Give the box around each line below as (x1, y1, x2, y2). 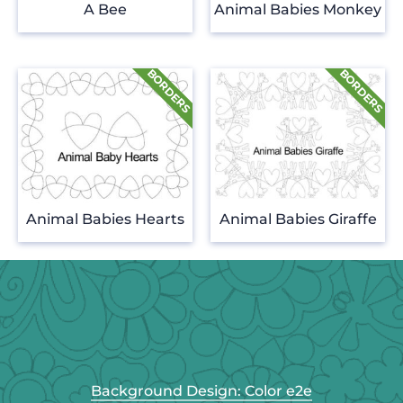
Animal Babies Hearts (26, 210, 184, 228)
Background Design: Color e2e (91, 381, 312, 399)
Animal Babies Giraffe (219, 210, 377, 228)
